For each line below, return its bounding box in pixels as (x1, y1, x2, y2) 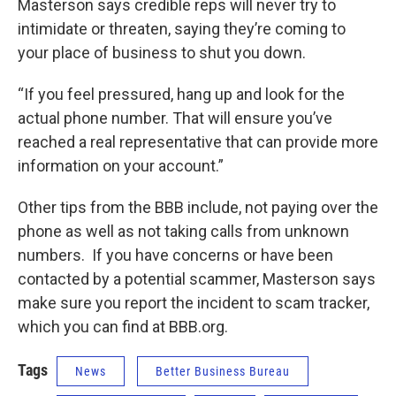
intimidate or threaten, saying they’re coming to (18, 19, 346, 39)
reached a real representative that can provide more (18, 133, 378, 152)
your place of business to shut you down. (18, 43, 306, 63)
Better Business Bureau (156, 364, 290, 379)
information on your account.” (18, 156, 224, 176)
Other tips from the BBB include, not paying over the (18, 198, 378, 217)
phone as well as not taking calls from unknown (18, 222, 349, 241)
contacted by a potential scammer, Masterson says (18, 270, 376, 289)
